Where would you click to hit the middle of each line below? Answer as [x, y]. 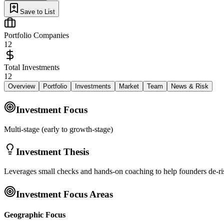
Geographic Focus [35, 214]
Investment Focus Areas [64, 194]
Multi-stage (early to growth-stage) [58, 129]
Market [129, 86]
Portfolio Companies [36, 35]
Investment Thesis [52, 152]
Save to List [37, 12]
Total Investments [32, 67]
